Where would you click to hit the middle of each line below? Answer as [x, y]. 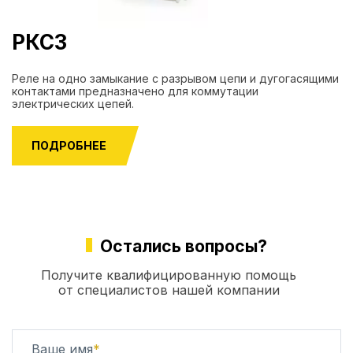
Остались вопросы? [184, 246]
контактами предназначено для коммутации [135, 91]
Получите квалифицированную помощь [169, 275]
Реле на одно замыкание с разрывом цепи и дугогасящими [175, 78]
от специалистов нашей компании [169, 290]
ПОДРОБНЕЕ [69, 145]
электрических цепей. [73, 104]
